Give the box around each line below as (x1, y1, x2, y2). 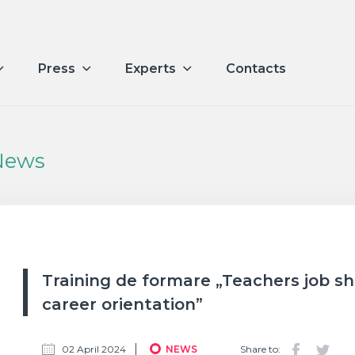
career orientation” (41, 295, 203, 314)
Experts (125, 61, 176, 77)
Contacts (226, 61, 286, 77)
